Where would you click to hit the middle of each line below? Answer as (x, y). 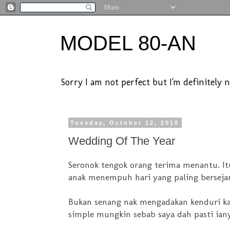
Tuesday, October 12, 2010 (125, 123)
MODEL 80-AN (128, 43)
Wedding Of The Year (122, 141)
